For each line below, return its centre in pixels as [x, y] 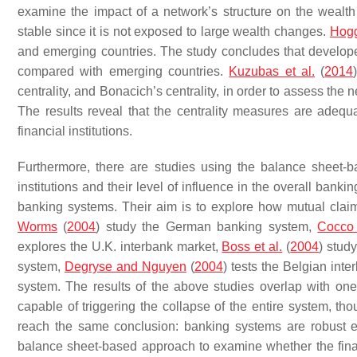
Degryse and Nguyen [125, 267]
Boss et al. [252, 247]
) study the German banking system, [207, 227]
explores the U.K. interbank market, [120, 247]
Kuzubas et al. [272, 71]
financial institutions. [75, 131]
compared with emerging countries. [124, 71]
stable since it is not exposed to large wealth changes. [174, 31]
